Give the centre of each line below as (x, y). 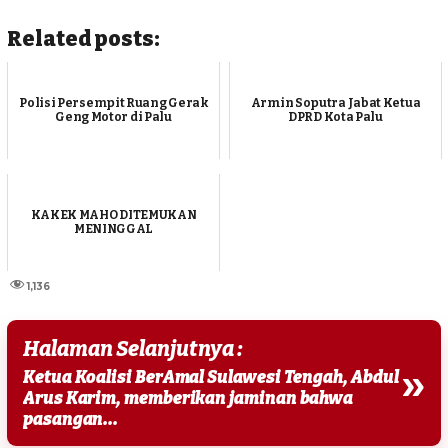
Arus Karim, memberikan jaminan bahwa (188, 399)
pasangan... (71, 420)
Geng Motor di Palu (113, 116)
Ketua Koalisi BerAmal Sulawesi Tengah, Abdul (211, 378)
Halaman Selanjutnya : (133, 349)
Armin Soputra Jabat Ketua (335, 102)
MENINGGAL (113, 228)
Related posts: (83, 38)
